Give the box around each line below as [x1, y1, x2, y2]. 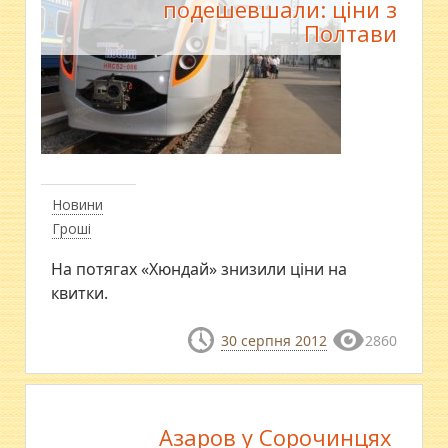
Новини [52, 194, 104, 214]
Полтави [303, 17, 397, 48]
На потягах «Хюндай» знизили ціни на [51, 257, 348, 280]
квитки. [51, 281, 109, 304]
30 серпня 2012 [220, 330, 327, 350]
